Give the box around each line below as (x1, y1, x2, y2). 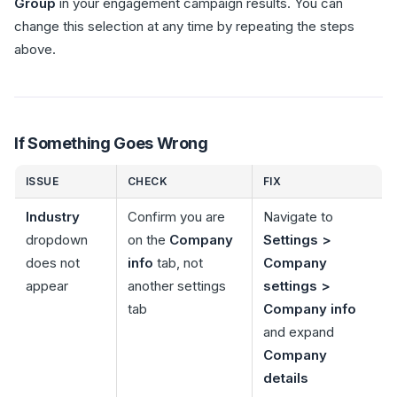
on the (128, 231, 169, 248)
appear (26, 277, 68, 294)
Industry (26, 208, 80, 225)
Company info (263, 300, 356, 317)
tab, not (153, 254, 203, 271)
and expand (263, 323, 334, 340)
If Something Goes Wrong (14, 134, 208, 152)
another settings (128, 277, 226, 294)
